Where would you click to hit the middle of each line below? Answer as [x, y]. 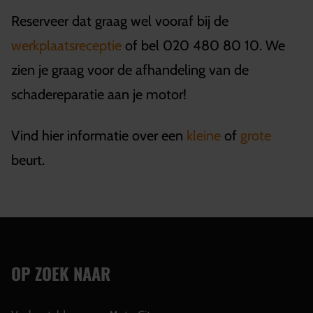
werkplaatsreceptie [66, 45]
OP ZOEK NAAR [61, 273]
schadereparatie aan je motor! [101, 94]
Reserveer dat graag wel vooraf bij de [120, 21]
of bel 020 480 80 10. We [203, 45]
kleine [204, 135]
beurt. [28, 160]
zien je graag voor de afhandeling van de [130, 70]
